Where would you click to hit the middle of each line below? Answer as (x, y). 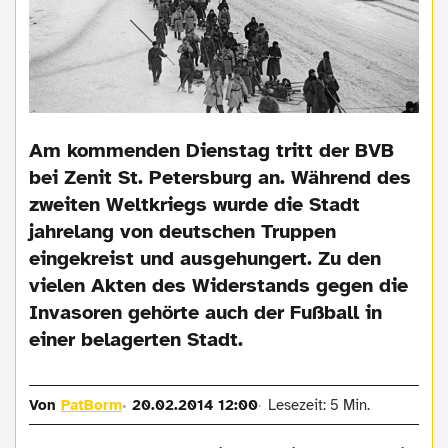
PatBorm (92, 404)
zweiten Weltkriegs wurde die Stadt (195, 204)
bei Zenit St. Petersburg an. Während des (220, 177)
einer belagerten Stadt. (136, 339)
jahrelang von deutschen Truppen (183, 231)
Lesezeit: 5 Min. (318, 404)
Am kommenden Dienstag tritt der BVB (212, 150)
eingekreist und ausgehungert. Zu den (205, 258)
